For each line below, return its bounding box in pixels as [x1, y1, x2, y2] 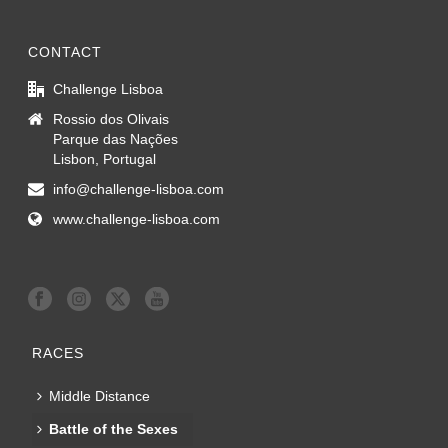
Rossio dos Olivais [53, 111, 170, 128]
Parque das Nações [53, 131, 179, 148]
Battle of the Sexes [49, 421, 179, 438]
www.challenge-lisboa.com [53, 211, 221, 228]
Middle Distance [49, 388, 151, 405]
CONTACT [28, 44, 103, 61]
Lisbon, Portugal [53, 151, 157, 168]
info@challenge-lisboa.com [53, 181, 225, 198]
